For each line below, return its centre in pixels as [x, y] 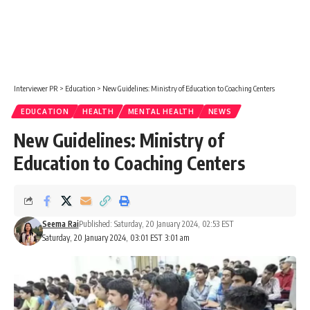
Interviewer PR [36, 88]
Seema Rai [60, 224]
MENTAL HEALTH [161, 111]
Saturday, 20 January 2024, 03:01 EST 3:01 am [116, 238]
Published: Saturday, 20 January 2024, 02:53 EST [156, 224]
